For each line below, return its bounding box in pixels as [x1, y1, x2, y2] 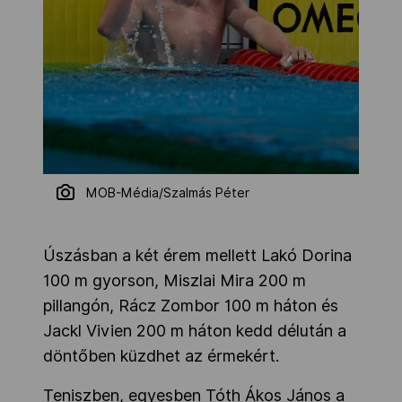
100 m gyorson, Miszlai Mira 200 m [43, 271, 306, 291]
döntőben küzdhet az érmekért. [43, 346, 279, 366]
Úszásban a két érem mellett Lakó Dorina [43, 246, 352, 266]
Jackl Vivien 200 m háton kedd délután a [43, 321, 346, 341]
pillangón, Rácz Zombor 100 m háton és [43, 296, 338, 316]
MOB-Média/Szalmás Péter [86, 186, 249, 201]
